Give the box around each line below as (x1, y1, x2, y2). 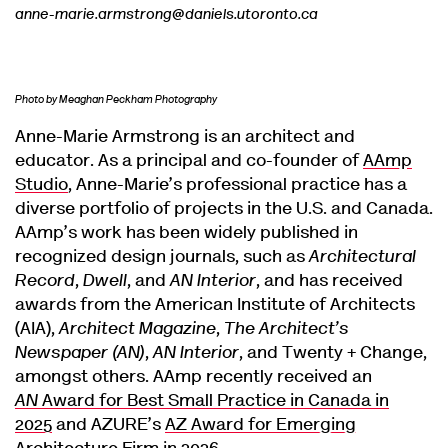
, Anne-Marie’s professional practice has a (68, 176, 407, 195)
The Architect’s (224, 320, 349, 339)
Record (15, 272, 75, 291)
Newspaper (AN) (15, 344, 145, 363)
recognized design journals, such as (15, 248, 309, 267)
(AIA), (15, 320, 59, 339)
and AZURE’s (52, 416, 165, 435)
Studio (15, 176, 68, 195)
